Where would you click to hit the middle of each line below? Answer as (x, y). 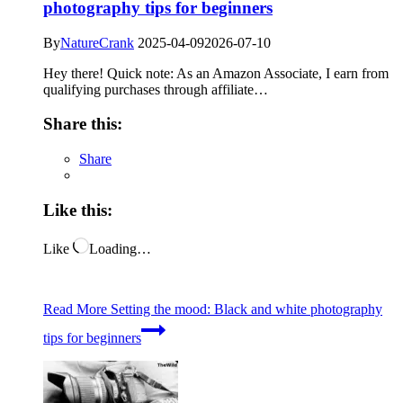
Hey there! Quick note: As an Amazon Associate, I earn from (216, 73)
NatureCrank (97, 42)
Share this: (83, 124)
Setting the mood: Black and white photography (245, 309)
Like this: (78, 210)
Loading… (120, 248)
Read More (75, 309)
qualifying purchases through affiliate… (156, 89)
